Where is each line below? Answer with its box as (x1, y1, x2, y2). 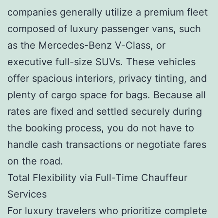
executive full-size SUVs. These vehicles (7, 55, 196, 68)
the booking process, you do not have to (7, 122, 194, 134)
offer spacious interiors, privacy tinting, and (7, 72, 207, 84)
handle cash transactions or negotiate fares (7, 138, 206, 150)
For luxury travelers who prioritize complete (7, 204, 207, 217)
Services (7, 188, 47, 200)
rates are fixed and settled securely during (7, 105, 202, 117)
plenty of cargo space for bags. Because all (7, 89, 206, 101)
